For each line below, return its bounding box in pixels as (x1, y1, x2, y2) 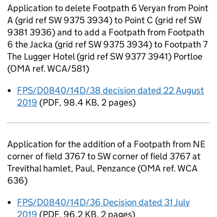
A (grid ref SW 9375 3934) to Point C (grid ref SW (7, 15, 201, 26)
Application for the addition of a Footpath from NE (7, 139, 205, 150)
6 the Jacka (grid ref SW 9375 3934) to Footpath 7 (7, 39, 208, 50)
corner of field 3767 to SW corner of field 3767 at (7, 151, 201, 162)
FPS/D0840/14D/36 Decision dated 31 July (17, 197, 190, 208)
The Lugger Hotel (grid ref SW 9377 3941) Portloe (7, 51, 202, 62)
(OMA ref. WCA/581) (7, 63, 89, 74)
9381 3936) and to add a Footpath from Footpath (7, 27, 204, 38)
